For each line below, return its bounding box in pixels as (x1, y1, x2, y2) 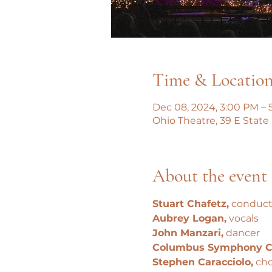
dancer (223, 227, 260, 239)
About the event (152, 165, 267, 187)
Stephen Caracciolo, (152, 256, 253, 268)
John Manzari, (152, 227, 223, 239)
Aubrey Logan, (152, 212, 226, 224)
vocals (226, 212, 259, 224)
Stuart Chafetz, (152, 198, 229, 209)
